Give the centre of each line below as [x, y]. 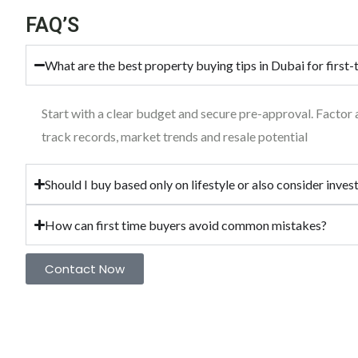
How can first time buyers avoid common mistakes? [186, 225]
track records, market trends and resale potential [175, 137]
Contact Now [85, 269]
